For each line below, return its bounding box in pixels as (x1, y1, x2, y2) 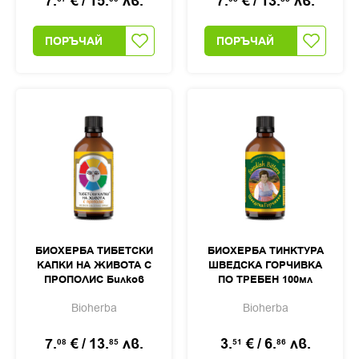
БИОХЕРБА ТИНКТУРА (207, 244, 324, 259)
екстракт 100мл (50, 287, 138, 302)
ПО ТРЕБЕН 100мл (218, 272, 313, 288)
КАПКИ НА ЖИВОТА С (36, 258, 151, 273)
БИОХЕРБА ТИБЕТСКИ (34, 244, 153, 259)
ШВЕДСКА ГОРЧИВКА (208, 258, 322, 273)
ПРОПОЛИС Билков (43, 272, 144, 288)
